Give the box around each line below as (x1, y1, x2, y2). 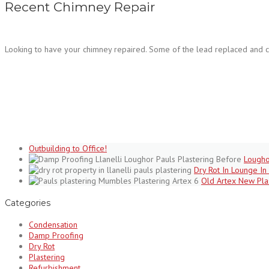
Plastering (29, 252, 65, 263)
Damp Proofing (29, 230, 83, 241)
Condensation (29, 219, 77, 231)
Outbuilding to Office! (29, 142, 107, 154)
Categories (5, 197, 50, 208)
